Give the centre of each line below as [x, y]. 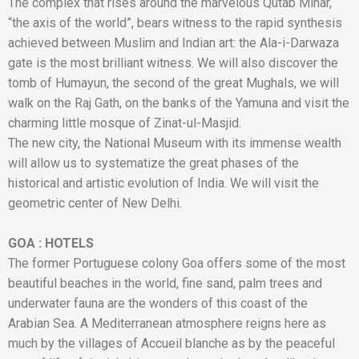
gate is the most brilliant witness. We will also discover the [173, 63]
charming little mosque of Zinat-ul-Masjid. [125, 123]
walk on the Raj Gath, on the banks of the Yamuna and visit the [179, 103]
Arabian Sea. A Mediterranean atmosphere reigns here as [167, 323]
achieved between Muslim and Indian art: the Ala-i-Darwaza [173, 43]
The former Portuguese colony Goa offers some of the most [177, 263]
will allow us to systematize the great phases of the [153, 163]
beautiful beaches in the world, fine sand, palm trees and [165, 283]
